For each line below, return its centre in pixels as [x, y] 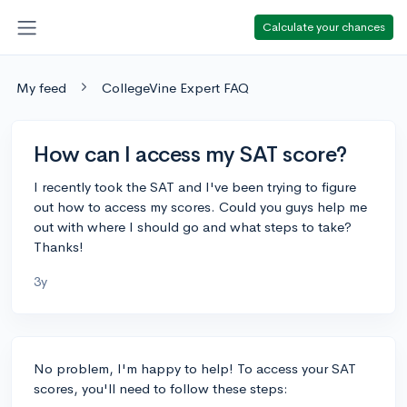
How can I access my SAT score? [190, 154]
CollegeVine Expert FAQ [175, 87]
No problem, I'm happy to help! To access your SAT [195, 368]
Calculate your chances [324, 26]
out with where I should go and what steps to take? [193, 226]
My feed [41, 87]
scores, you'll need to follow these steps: [161, 388]
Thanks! [59, 246]
